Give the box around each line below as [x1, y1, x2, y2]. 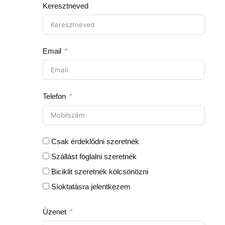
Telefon [43, 91, 66, 100]
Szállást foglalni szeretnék [51, 152, 137, 161]
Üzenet [43, 207, 67, 216]
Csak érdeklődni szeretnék [51, 137, 140, 146]
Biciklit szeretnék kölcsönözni [51, 167, 149, 176]
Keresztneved [43, 1, 89, 10]
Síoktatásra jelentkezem [51, 182, 131, 191]
